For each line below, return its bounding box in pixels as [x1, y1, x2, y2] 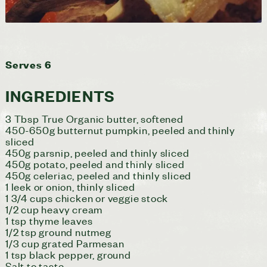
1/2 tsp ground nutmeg [5, 225, 111, 238]
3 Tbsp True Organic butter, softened [5, 111, 184, 125]
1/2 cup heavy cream [5, 202, 103, 216]
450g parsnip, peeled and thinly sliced [5, 145, 190, 159]
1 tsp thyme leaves [5, 213, 93, 227]
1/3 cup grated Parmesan [5, 236, 125, 250]
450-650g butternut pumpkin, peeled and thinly [5, 123, 235, 136]
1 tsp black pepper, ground [5, 247, 131, 261]
